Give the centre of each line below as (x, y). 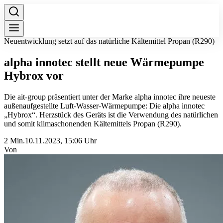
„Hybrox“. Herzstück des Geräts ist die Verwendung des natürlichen (111, 114)
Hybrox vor (34, 75)
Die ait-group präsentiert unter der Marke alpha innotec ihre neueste (110, 97)
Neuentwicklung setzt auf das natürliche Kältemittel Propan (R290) (109, 41)
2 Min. (14, 140)
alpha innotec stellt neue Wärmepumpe (104, 62)
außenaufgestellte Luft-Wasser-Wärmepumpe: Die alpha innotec (104, 106)
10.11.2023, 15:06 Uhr (61, 140)
